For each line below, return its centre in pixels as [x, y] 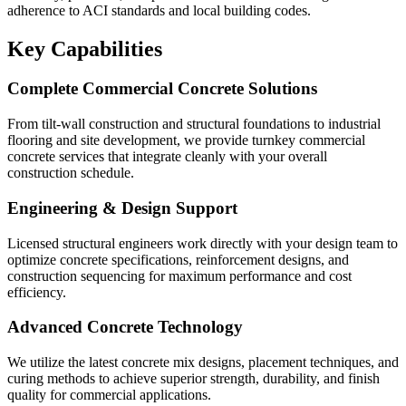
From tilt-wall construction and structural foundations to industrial [194, 124]
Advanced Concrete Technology [125, 327]
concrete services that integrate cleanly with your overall [167, 157]
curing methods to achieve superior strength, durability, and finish [193, 379]
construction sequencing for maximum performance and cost [179, 275]
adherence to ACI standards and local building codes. [159, 10]
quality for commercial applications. [109, 395]
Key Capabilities [85, 48]
